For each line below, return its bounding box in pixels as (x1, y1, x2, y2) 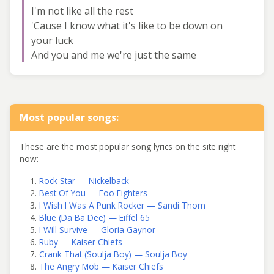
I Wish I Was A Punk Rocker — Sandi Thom (39, 199, 206, 211)
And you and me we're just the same (31, 48, 196, 62)
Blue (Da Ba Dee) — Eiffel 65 (39, 211, 150, 223)
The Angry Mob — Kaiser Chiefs (39, 260, 163, 272)
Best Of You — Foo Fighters (39, 187, 147, 199)
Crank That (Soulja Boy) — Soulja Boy (39, 248, 187, 260)
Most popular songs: (20, 110, 119, 124)
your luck (31, 33, 73, 47)
